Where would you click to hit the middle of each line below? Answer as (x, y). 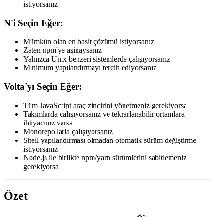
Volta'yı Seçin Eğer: (44, 87)
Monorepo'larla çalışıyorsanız (68, 131)
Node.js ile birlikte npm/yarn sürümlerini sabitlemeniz (105, 157)
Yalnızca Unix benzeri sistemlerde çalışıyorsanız (97, 59)
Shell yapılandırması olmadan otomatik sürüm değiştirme (110, 140)
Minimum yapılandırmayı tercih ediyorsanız (90, 68)
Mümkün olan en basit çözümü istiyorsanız (89, 42)
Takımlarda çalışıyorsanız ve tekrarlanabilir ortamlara (104, 114)
